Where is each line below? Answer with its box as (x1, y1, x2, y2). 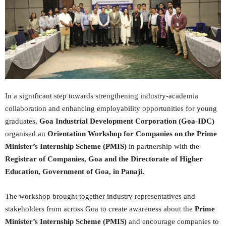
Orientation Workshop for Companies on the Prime (47, 129, 217, 138)
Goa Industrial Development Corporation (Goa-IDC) (39, 117, 214, 125)
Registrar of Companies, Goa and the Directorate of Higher (5, 154, 203, 163)
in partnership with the (127, 142, 199, 150)
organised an (5, 129, 47, 138)
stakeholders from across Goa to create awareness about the (5, 204, 195, 213)
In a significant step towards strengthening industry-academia (5, 91, 198, 100)
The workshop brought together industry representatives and (5, 192, 195, 200)
